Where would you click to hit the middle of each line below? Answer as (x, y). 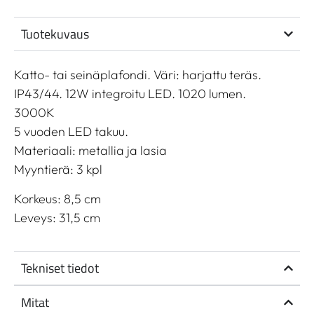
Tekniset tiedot (60, 268)
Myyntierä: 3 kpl (58, 170)
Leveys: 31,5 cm (57, 217)
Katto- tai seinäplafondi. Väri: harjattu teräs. (138, 75)
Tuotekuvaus (55, 34)
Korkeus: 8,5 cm (57, 198)
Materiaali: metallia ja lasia (90, 151)
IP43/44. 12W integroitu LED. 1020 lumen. (130, 94)
